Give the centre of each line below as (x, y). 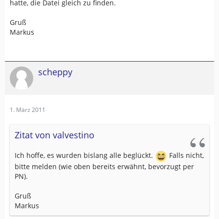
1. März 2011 (28, 110)
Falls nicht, (186, 155)
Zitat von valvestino (55, 135)
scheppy (55, 72)
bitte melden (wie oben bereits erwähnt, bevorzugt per (104, 166)
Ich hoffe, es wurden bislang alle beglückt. (85, 155)
